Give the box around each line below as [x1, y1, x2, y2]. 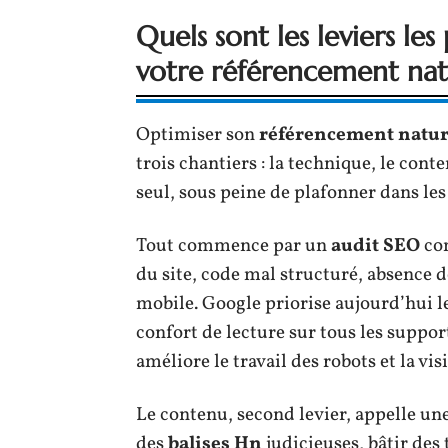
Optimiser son [136, 121, 259, 148]
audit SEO [331, 232, 420, 259]
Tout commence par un [136, 232, 331, 259]
